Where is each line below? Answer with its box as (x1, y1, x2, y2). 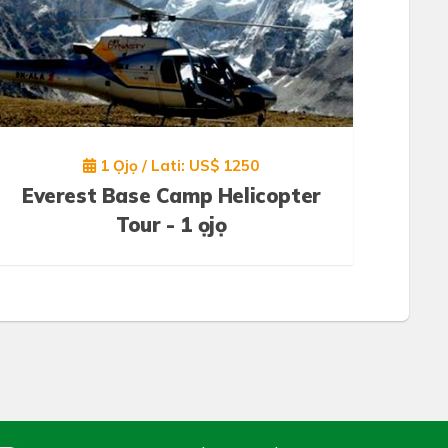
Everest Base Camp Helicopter (21, 182, 321, 208)
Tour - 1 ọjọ (116, 211, 227, 237)
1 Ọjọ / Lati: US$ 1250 (96, 155, 260, 175)
